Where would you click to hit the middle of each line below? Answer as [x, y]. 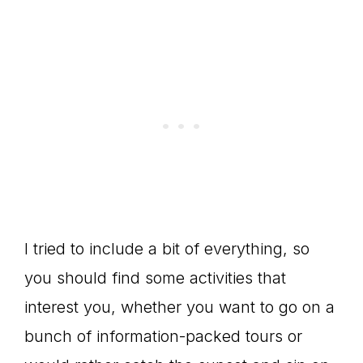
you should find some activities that [155, 278]
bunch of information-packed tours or [163, 336]
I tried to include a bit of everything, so [167, 249]
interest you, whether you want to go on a [179, 307]
